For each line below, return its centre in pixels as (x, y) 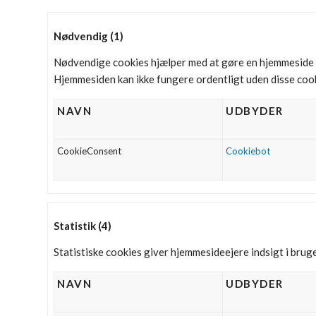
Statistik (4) (83, 226)
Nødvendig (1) (89, 36)
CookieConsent (89, 151)
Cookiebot (248, 151)
